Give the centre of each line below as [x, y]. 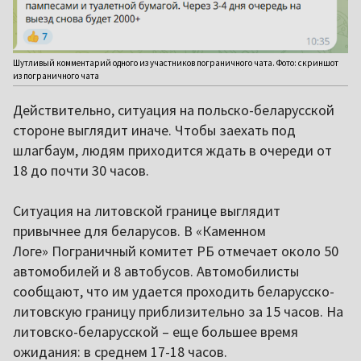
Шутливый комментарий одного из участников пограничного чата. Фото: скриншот [176, 62]
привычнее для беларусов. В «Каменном [139, 230]
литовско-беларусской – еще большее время [156, 331]
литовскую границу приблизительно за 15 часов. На [178, 311]
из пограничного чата [56, 75]
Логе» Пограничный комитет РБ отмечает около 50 [176, 251]
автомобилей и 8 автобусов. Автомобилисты [156, 271]
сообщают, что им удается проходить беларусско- [174, 291]
